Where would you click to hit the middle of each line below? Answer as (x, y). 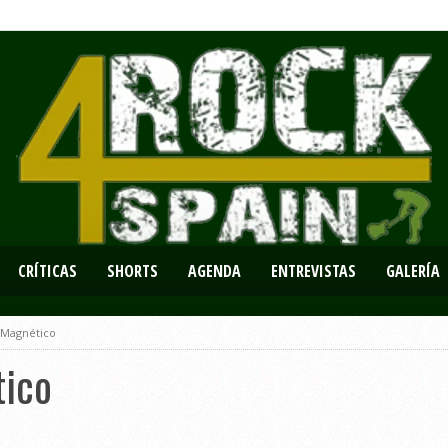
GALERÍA (413, 271)
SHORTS (132, 271)
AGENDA (214, 271)
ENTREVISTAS (313, 271)
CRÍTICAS (47, 271)
